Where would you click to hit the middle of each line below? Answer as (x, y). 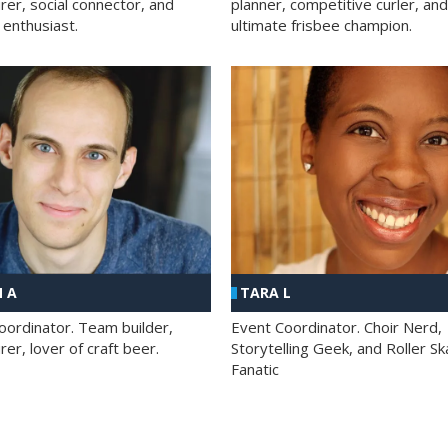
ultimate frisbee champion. (321, 25)
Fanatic (254, 369)
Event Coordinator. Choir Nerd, (336, 327)
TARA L (265, 293)
